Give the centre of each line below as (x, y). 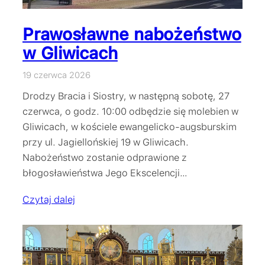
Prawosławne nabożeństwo (132, 34)
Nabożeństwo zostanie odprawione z (105, 157)
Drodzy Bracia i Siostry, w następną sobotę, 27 (126, 96)
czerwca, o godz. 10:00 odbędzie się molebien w (130, 111)
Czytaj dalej (49, 199)
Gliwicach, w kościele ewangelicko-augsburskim (130, 126)
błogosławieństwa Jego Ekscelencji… (105, 172)
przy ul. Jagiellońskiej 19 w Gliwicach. (106, 142)
